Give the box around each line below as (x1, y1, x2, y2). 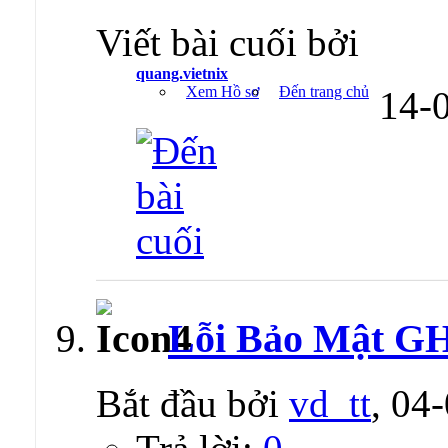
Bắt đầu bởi (96, 382, 289, 426)
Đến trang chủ (279, 82, 369, 100)
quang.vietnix (136, 64, 228, 82)
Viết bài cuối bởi (96, 20, 359, 64)
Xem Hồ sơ (186, 82, 259, 100)
